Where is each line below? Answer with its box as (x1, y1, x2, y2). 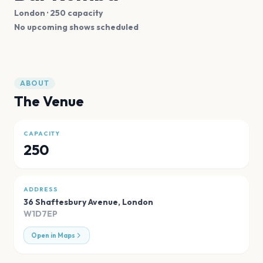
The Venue (14, 92, 84, 110)
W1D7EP (23, 208, 58, 219)
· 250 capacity (45, 7, 103, 18)
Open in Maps (31, 231, 75, 240)
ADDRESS (23, 185, 58, 193)
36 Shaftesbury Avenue (23, 196, 118, 207)
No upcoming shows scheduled (14, 21, 139, 32)
